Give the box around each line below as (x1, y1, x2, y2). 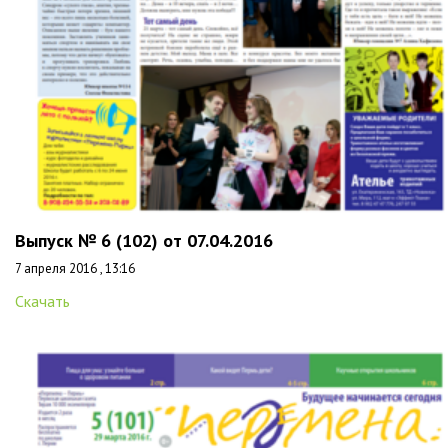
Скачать (15, 291, 70, 311)
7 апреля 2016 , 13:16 (15, 260, 135, 277)
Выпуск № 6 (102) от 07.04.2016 (15, 229, 273, 252)
